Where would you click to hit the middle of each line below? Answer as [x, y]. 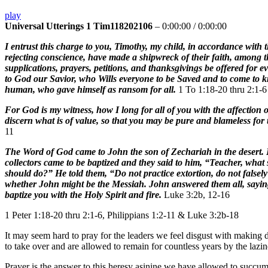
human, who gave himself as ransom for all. [90, 90]
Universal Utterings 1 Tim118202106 [79, 26]
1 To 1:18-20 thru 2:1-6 [221, 90]
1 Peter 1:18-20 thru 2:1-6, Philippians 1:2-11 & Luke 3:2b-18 [122, 215]
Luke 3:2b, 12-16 [197, 195]
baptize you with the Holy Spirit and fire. [84, 195]
